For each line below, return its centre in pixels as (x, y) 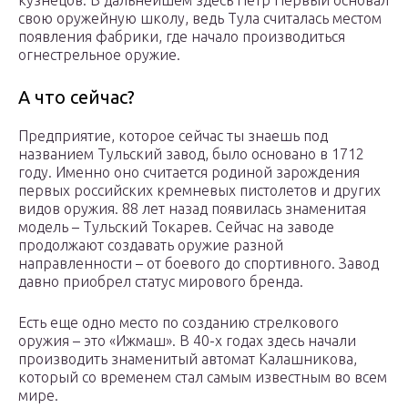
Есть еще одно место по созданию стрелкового (178, 323)
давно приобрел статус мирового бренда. (161, 282)
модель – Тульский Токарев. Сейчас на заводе (176, 227)
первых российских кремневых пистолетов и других (199, 191)
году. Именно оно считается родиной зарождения (189, 173)
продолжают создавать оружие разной (151, 245)
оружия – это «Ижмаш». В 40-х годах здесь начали (187, 341)
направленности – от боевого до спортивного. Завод (199, 264)
